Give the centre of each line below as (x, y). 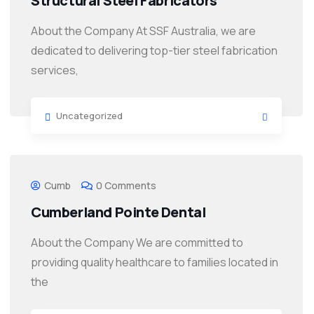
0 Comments (126, 186)
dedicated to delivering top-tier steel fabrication (154, 51)
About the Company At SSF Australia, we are (143, 31)
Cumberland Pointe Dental (118, 212)
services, (55, 70)
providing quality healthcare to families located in (155, 262)
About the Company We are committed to (137, 243)
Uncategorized (89, 116)
